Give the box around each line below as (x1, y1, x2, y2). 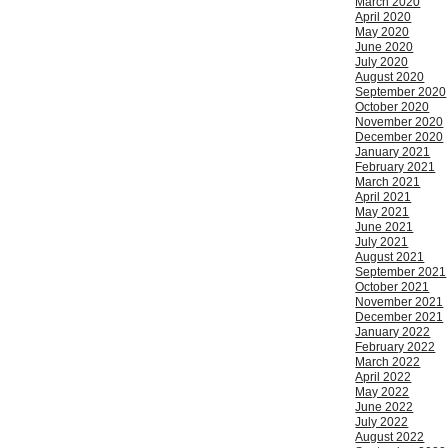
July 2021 (355, 235, 409, 250)
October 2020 (355, 100, 430, 115)
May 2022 (355, 385, 410, 400)
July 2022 (355, 415, 409, 430)
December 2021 (355, 310, 444, 325)
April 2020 (355, 10, 412, 25)
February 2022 (355, 340, 436, 355)
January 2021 (355, 145, 431, 160)
